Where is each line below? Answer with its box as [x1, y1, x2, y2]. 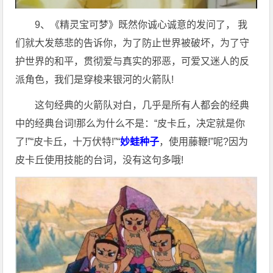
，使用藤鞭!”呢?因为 [159, 136, 249, 147]
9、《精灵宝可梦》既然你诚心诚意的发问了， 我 [35, 19, 248, 30]
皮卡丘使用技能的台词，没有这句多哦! [15, 154, 184, 165]
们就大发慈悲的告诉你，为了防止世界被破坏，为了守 [15, 37, 250, 48]
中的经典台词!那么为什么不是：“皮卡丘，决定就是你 [15, 118, 246, 129]
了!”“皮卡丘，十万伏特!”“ [15, 136, 121, 147]
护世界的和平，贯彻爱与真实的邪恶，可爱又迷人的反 [15, 55, 250, 66]
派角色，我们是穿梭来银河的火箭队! [15, 74, 174, 85]
